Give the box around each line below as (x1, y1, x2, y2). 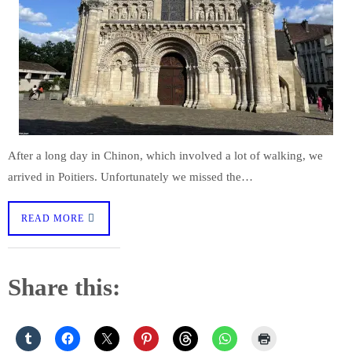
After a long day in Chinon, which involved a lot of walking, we (8, 148, 323, 162)
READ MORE (21, 212, 84, 224)
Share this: (8, 273, 120, 302)
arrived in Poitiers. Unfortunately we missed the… (8, 169, 253, 183)
